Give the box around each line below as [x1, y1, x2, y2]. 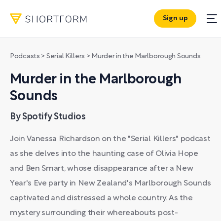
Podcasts [10, 53, 40, 60]
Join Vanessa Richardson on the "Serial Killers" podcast [10, 136, 211, 143]
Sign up [162, 15, 188, 22]
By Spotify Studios [10, 113, 86, 121]
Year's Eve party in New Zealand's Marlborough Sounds [10, 180, 211, 187]
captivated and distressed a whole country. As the [10, 195, 193, 202]
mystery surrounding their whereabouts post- [10, 210, 178, 217]
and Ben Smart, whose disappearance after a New [10, 165, 193, 172]
